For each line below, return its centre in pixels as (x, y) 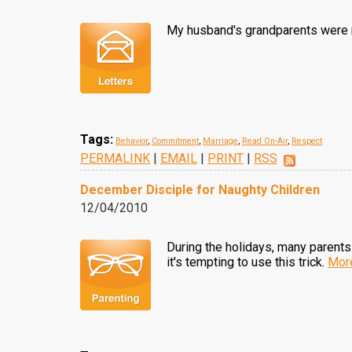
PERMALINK (115, 158)
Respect (307, 141)
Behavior (132, 141)
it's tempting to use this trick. (247, 262)
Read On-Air (265, 141)
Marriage (220, 141)
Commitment (175, 141)
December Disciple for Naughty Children (200, 190)
